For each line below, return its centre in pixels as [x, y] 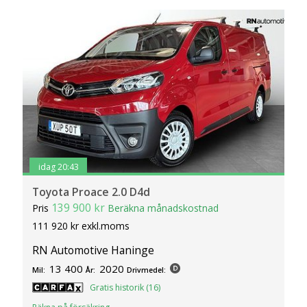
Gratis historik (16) [125, 288]
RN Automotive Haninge [94, 250]
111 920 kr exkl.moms [81, 226]
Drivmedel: [147, 270]
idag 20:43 [58, 167]
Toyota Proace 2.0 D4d [91, 192]
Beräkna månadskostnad [163, 208]
